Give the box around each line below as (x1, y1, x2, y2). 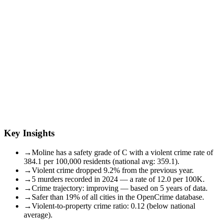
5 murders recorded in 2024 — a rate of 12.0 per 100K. (32, 174, 205, 183)
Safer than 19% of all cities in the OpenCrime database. (32, 192, 204, 201)
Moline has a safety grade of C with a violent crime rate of (32, 148, 213, 157)
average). (24, 210, 53, 219)
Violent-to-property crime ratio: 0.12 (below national (32, 201, 195, 210)
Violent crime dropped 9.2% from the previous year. (32, 166, 194, 174)
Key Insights (4, 127, 55, 138)
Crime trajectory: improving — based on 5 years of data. (32, 183, 208, 192)
